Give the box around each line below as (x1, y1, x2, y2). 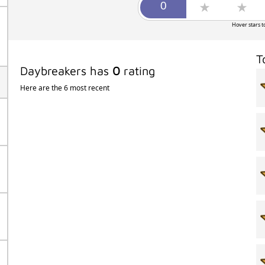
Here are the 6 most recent (20, 83, 109, 93)
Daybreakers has (20, 64, 112, 78)
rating (119, 64, 155, 78)
